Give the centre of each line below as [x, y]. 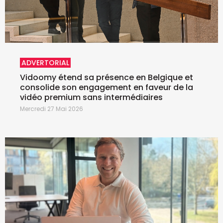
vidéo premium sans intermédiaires [91, 98]
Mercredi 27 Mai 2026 [52, 109]
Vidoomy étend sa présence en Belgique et [107, 78]
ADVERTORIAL [45, 63]
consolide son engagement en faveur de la [107, 88]
